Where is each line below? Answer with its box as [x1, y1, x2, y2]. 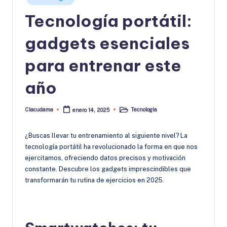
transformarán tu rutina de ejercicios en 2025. [25, 176, 164, 184]
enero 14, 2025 [72, 106, 110, 113]
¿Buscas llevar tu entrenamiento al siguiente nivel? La [25, 131, 187, 139]
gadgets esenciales [25, 33, 190, 54]
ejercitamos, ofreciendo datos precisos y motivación [25, 154, 185, 162]
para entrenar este [25, 55, 181, 76]
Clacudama [25, 106, 53, 113]
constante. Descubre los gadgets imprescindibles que [25, 165, 191, 173]
